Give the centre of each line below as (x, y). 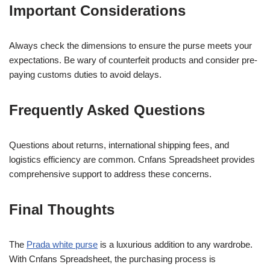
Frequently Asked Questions (107, 110)
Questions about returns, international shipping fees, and (119, 145)
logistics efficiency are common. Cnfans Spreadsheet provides (132, 159)
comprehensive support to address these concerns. (110, 174)
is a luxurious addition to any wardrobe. (175, 244)
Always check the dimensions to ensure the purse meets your (130, 46)
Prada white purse (62, 244)
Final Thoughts (62, 209)
